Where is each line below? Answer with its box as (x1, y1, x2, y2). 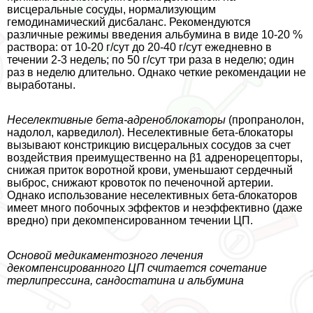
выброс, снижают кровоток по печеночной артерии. (7, 176, 273, 189)
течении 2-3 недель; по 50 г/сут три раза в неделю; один (7, 53, 294, 66)
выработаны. (7, 78, 75, 91)
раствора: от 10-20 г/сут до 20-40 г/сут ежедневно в (7, 41, 272, 53)
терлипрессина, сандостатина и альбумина (7, 274, 244, 286)
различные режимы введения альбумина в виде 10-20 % (7, 28, 303, 41)
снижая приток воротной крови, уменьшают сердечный (7, 163, 293, 176)
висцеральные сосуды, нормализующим (7, 3, 216, 15)
